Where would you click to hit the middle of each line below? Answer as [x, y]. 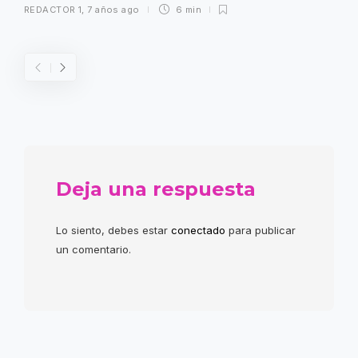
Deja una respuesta [156, 189]
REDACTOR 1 [53, 10]
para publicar [261, 231]
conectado [198, 231]
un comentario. [93, 250]
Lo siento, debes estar [113, 231]
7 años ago [113, 10]
